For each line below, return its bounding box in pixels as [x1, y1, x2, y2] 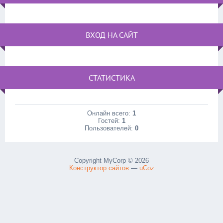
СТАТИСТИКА [88, 73, 135, 83]
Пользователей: [85, 124, 135, 132]
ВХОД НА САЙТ [85, 30, 138, 40]
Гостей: [98, 117, 122, 124]
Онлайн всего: [87, 110, 132, 117]
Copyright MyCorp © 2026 [74, 157, 149, 164]
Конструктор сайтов [69, 164, 129, 172]
